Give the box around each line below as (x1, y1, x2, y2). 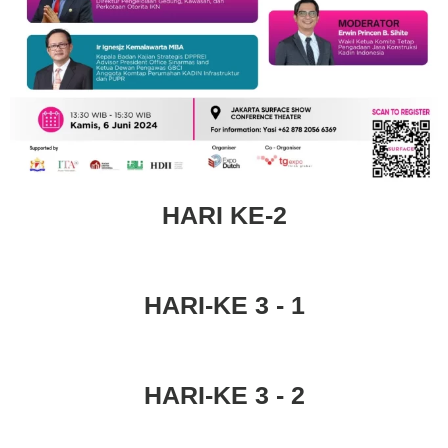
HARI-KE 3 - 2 (143, 381, 305, 409)
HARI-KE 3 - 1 (143, 291, 305, 319)
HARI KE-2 (161, 201, 287, 229)
